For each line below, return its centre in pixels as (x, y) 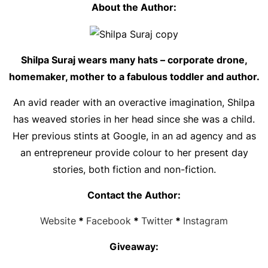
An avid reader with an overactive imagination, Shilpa (134, 102)
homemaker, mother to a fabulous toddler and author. (134, 76)
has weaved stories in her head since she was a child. (134, 119)
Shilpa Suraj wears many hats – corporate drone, (134, 60)
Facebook (109, 220)
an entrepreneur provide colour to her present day (134, 152)
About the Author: (134, 7)
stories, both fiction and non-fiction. (134, 169)
